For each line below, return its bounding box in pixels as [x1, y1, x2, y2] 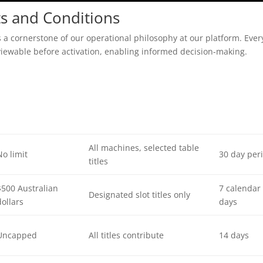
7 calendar [218, 183, 261, 194]
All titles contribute [88, 230, 164, 241]
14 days [218, 230, 249, 241]
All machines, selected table [88, 142, 199, 154]
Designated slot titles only [88, 189, 190, 201]
